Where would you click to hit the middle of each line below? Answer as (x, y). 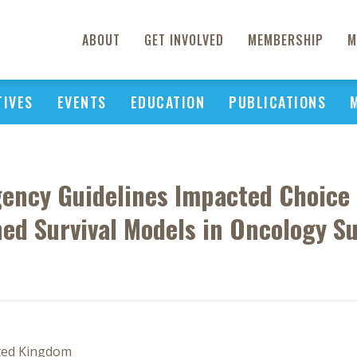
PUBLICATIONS (277, 102)
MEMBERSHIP (286, 40)
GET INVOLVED (184, 40)
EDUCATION (167, 102)
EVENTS (82, 102)
